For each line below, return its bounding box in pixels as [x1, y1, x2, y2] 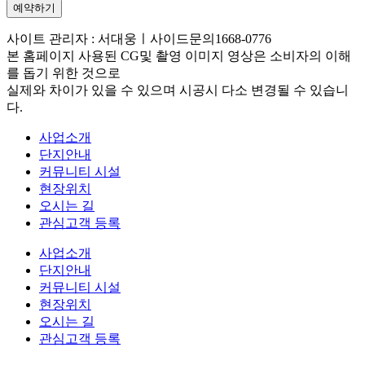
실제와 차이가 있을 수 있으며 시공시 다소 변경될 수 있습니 [7, 83, 349, 98]
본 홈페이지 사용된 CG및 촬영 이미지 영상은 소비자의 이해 [7, 49, 351, 64]
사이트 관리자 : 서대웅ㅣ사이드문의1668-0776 [7, 32, 271, 46]
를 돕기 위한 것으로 [7, 66, 121, 81]
